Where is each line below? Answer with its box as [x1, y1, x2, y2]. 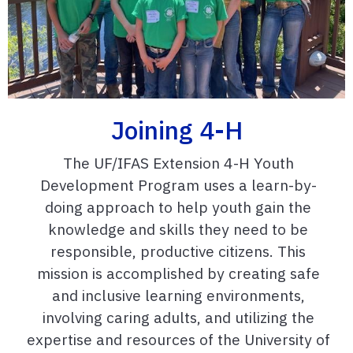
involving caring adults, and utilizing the [42, 307, 314, 328]
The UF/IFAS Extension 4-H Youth [62, 153, 294, 173]
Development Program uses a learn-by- [39, 175, 317, 195]
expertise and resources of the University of [26, 329, 330, 350]
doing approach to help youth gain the [45, 197, 311, 217]
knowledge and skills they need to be [48, 219, 308, 240]
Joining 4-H [110, 113, 243, 147]
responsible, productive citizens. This [50, 241, 306, 262]
